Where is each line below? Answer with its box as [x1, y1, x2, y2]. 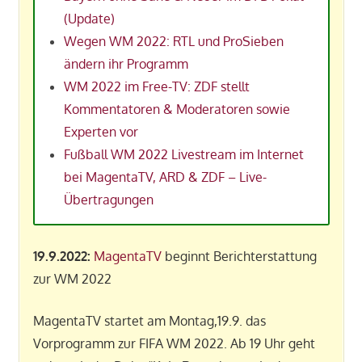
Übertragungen [63, 191, 154, 208]
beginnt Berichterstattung [161, 247, 317, 264]
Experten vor [63, 123, 138, 140]
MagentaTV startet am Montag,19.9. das [32, 312, 266, 329]
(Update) [63, 10, 115, 27]
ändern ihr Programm [63, 55, 188, 72]
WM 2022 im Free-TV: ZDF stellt [63, 78, 250, 95]
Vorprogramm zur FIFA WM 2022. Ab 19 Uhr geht [32, 335, 315, 351]
